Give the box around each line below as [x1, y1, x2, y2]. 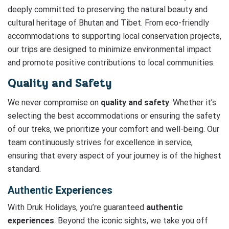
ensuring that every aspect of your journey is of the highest [8, 151, 221, 161]
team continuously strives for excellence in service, [8, 138, 193, 147]
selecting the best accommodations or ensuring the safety [8, 111, 220, 121]
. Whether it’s [169, 98, 216, 107]
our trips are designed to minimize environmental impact [8, 44, 212, 54]
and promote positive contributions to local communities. [8, 58, 215, 67]
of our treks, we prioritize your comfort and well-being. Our [8, 124, 219, 134]
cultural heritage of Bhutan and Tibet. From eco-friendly [8, 18, 209, 28]
